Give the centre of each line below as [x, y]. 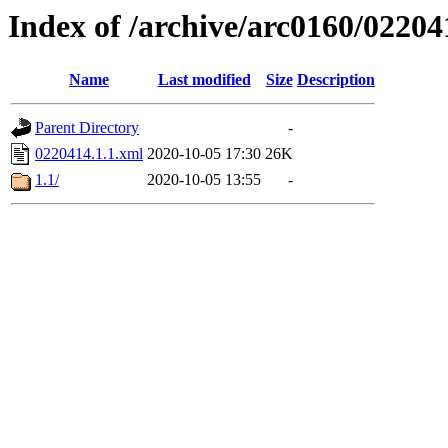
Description [336, 80]
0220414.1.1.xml [89, 154]
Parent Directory [87, 128]
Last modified [204, 80]
